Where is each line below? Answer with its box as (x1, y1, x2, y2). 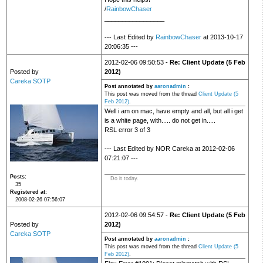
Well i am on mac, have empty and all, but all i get (104, 107, 243, 115)
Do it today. (110, 176, 139, 182)
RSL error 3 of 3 (104, 126, 150, 134)
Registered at (9, 189, 45, 195)
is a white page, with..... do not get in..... (104, 117, 215, 124)
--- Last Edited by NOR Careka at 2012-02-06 (104, 145, 235, 153)
